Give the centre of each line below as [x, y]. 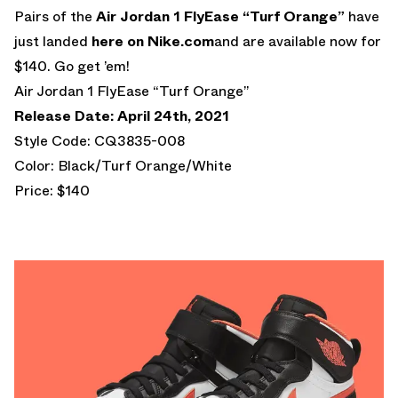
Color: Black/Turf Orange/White [123, 165]
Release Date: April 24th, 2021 [122, 115]
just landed [51, 41]
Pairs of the [55, 16]
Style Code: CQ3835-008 [99, 140]
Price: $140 [52, 190]
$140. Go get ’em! [72, 66]
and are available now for [298, 41]
